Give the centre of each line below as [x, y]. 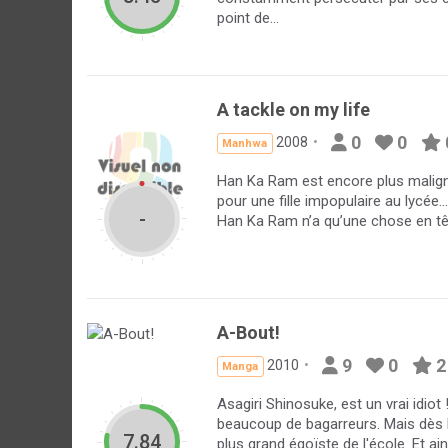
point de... [248, 17]
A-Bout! [248, 332]
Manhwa [245, 143]
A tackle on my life [293, 109]
